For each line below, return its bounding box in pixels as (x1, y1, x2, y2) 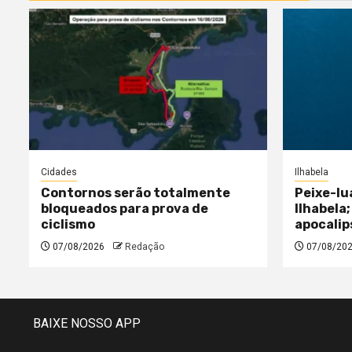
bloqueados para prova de (41, 200, 208, 216)
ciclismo (41, 216, 95, 232)
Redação (125, 240, 164, 252)
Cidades (41, 166, 77, 178)
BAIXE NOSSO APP (33, 315, 141, 331)
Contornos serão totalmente (41, 185, 230, 200)
